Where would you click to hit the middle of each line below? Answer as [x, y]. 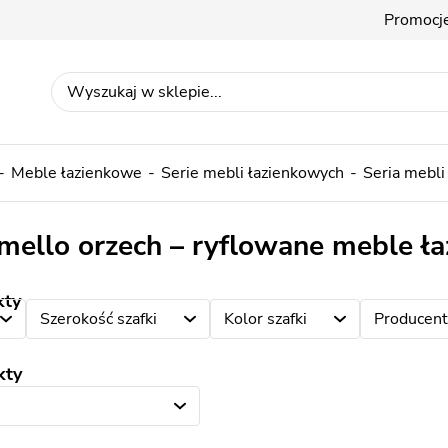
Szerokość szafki [98, 319]
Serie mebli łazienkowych [252, 173]
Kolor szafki [265, 319]
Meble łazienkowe [76, 173]
